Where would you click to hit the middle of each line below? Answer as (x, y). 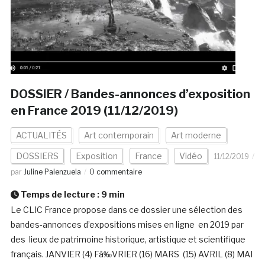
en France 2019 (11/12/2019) (94, 111)
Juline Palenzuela (52, 172)
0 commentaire (115, 172)
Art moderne (196, 135)
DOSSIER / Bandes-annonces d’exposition (130, 94)
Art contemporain (119, 135)
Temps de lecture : (60, 195)
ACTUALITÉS (41, 135)
